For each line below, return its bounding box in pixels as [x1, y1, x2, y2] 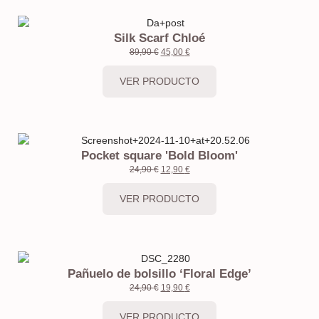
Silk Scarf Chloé [114, 31, 205, 45]
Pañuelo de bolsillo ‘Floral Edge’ [68, 267, 251, 281]
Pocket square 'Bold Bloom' [81, 149, 238, 163]
